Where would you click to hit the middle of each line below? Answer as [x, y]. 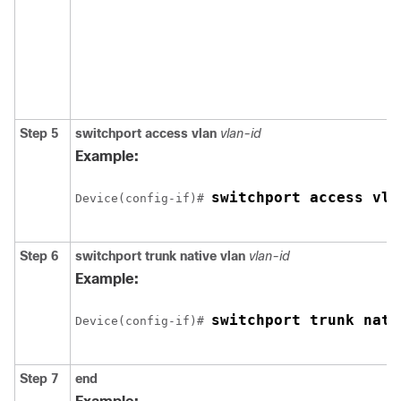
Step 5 [39, 133]
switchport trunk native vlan [160, 256]
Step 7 [39, 379]
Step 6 [39, 256]
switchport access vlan [146, 133]
